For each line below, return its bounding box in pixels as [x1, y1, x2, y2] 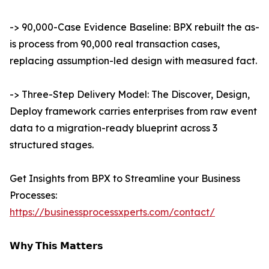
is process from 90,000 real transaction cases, [10, 38, 220, 50]
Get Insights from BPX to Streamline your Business [10, 172, 240, 185]
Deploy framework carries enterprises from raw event [10, 105, 257, 118]
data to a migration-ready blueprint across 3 [10, 122, 217, 134]
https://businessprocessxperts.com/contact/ [10, 206, 215, 219]
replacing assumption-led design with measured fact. [10, 55, 257, 67]
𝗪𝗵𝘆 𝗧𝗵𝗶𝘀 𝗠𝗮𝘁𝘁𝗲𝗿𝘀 [10, 240, 103, 252]
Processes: [10, 189, 57, 202]
